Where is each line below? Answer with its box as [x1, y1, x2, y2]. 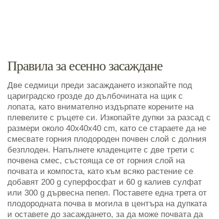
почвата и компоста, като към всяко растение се [7, 166, 193, 176]
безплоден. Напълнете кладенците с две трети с [7, 145, 195, 154]
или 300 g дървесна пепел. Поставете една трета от [7, 188, 207, 197]
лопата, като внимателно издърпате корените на [7, 102, 194, 111]
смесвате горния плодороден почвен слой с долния [7, 134, 206, 144]
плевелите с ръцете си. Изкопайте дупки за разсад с [7, 112, 211, 122]
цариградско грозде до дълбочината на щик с [7, 91, 183, 101]
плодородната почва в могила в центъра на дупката [7, 198, 207, 208]
